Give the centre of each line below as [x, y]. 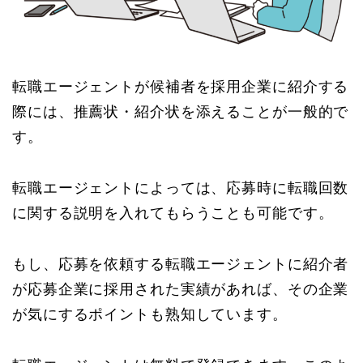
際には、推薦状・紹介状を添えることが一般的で [181, 111]
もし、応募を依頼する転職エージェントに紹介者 [181, 264]
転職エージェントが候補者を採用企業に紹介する [181, 86]
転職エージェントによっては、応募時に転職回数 [181, 188]
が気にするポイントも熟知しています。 [150, 314]
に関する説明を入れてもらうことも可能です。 [173, 213]
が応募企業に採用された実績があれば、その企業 [181, 289]
